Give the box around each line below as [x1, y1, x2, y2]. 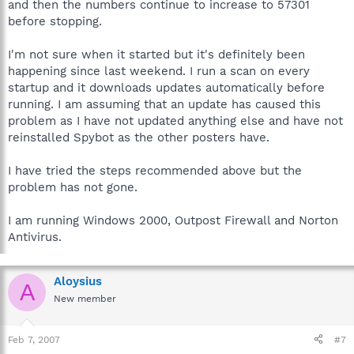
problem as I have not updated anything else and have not [8, 114, 343, 128]
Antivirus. [8, 230, 62, 244]
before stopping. [8, 14, 102, 28]
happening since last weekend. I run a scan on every [8, 64, 310, 78]
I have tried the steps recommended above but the [8, 164, 302, 178]
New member [54, 293, 116, 304]
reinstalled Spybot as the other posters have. [8, 130, 269, 145]
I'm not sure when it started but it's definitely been [8, 47, 305, 62]
